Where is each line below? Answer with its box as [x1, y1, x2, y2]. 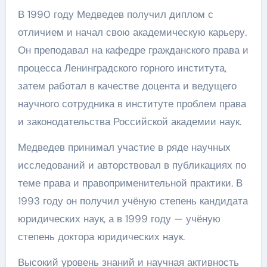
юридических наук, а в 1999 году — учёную [17, 212, 221, 225]
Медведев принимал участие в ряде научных [17, 141, 231, 154]
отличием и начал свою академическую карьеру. [17, 26, 247, 39]
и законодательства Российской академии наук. [17, 115, 241, 128]
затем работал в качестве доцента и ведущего [17, 79, 237, 92]
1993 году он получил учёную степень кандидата [17, 194, 248, 207]
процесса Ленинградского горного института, [17, 61, 226, 74]
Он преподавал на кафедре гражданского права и [17, 44, 249, 57]
